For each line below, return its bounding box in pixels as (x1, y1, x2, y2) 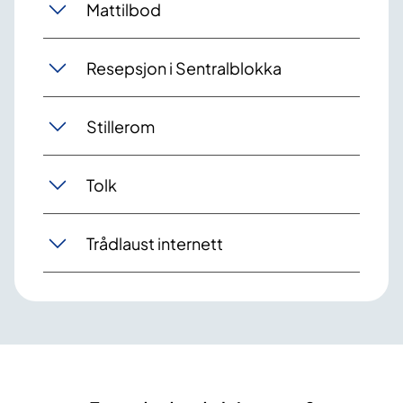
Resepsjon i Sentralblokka (86, 57, 282, 78)
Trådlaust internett (86, 232, 223, 254)
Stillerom (86, 115, 155, 137)
